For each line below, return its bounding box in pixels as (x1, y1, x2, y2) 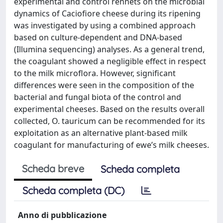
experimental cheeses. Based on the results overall (14, 103, 205, 114)
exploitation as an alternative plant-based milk (14, 127, 188, 138)
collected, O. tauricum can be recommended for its (14, 115, 205, 126)
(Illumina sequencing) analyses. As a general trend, (14, 43, 205, 55)
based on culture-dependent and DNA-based (14, 31, 182, 43)
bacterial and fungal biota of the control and (14, 91, 181, 103)
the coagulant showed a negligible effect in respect (14, 55, 206, 67)
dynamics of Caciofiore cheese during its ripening (14, 7, 201, 19)
